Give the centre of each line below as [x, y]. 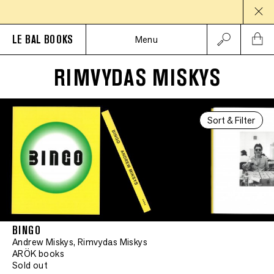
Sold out [30, 265]
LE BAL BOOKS [43, 39]
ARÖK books [38, 254]
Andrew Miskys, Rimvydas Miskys [80, 242]
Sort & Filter [231, 120]
